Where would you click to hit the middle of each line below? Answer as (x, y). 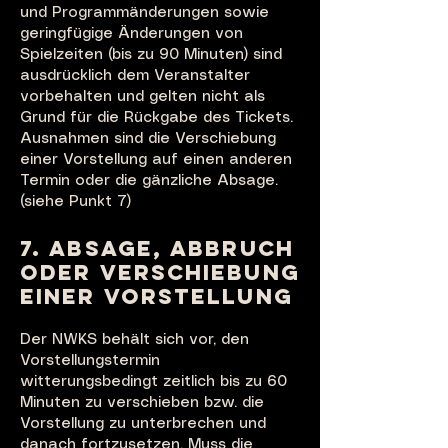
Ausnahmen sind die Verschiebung (148, 139)
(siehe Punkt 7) (75, 202)
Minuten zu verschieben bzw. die (142, 403)
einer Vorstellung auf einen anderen (156, 160)
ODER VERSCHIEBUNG (160, 272)
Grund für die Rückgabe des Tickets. (156, 118)
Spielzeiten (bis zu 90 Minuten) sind (151, 55)
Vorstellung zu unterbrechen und (143, 424)
